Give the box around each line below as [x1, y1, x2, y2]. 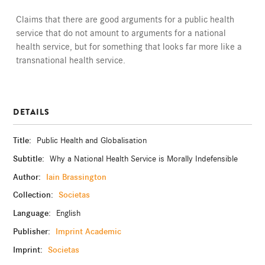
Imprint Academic [56, 225, 122, 237]
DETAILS [13, 106, 50, 119]
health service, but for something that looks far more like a [16, 41, 243, 53]
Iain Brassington [46, 171, 107, 182]
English [56, 208, 81, 219]
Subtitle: [13, 153, 47, 164]
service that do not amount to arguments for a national [16, 28, 227, 39]
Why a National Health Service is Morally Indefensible [50, 153, 238, 164]
